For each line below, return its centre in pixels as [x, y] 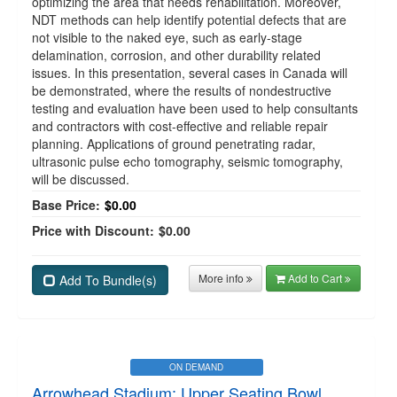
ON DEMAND [196, 367]
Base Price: [66, 205]
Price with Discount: [93, 230]
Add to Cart [316, 278]
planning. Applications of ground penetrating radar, [174, 144]
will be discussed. [81, 179]
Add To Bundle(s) [108, 280]
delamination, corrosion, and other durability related [176, 55]
